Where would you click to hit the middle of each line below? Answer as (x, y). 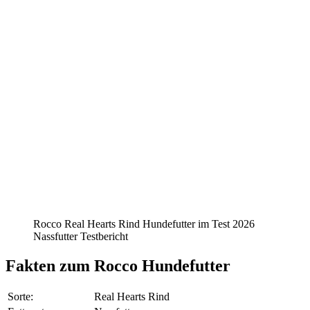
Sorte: (20, 297)
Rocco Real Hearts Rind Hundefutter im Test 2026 (144, 224)
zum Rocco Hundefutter (145, 265)
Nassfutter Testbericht (81, 236)
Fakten (30, 265)
